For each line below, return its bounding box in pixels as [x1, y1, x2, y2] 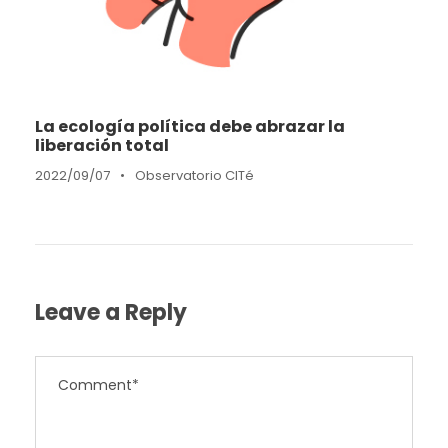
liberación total [35, 133, 169, 157]
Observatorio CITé [135, 165, 254, 185]
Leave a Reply [35, 296, 187, 328]
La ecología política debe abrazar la [35, 114, 345, 138]
